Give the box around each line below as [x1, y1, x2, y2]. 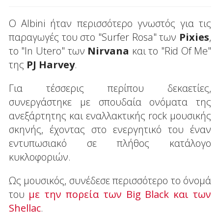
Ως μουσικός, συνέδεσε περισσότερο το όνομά [8, 173, 212, 187]
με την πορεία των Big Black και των [28, 187, 212, 201]
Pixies [179, 30, 210, 44]
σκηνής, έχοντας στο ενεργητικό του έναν [8, 122, 212, 136]
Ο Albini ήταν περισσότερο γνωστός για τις [8, 16, 212, 30]
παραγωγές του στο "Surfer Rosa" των [8, 30, 180, 44]
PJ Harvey [26, 57, 75, 71]
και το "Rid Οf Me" [129, 44, 212, 57]
